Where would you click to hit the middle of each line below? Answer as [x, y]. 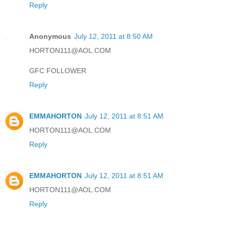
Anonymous [50, 36]
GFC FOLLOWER [58, 70]
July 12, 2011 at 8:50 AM [114, 36]
